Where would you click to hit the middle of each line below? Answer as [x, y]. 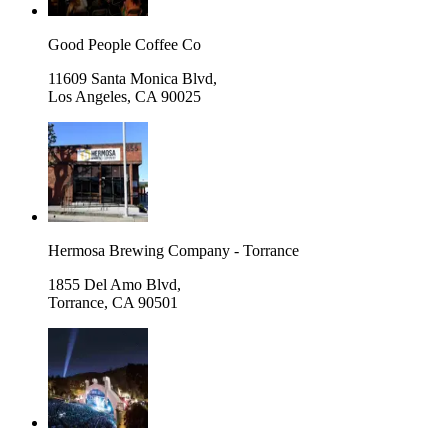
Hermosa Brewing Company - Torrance [173, 250]
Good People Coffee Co [124, 44]
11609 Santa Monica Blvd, [132, 78]
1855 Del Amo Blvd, [114, 284]
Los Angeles [87, 96]
